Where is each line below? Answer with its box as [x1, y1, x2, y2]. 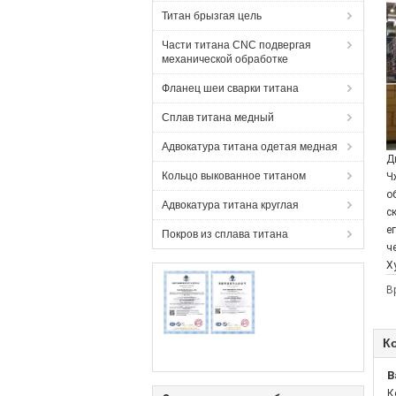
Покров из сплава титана [162, 228, 288, 240]
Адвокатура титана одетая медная [162, 141, 338, 153]
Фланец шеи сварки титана [162, 82, 299, 95]
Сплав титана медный [162, 111, 274, 124]
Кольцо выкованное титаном [162, 170, 306, 182]
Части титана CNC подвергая [162, 39, 311, 51]
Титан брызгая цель [162, 10, 262, 22]
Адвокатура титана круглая [162, 199, 299, 211]
